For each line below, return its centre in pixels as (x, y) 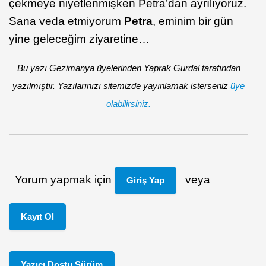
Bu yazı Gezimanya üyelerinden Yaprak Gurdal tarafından (129, 68)
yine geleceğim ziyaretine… (79, 39)
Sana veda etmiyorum (66, 21)
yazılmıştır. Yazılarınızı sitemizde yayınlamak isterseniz (121, 85)
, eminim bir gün (193, 21)
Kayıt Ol (37, 216)
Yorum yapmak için (64, 179)
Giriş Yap (145, 180)
